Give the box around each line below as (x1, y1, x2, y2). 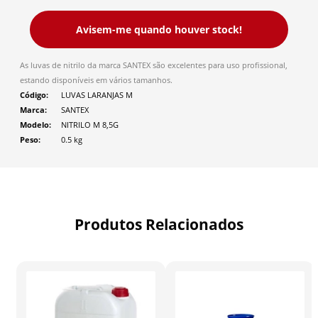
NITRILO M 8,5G (61, 119, 119, 130)
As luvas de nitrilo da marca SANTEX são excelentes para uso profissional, (20, 60, 287, 70)
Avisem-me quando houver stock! (76, 22, 242, 36)
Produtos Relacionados (75, 214, 243, 234)
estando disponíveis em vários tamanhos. (20, 75, 172, 85)
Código (20, 89, 46, 100)
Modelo (20, 119, 49, 130)
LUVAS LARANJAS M (61, 89, 133, 100)
